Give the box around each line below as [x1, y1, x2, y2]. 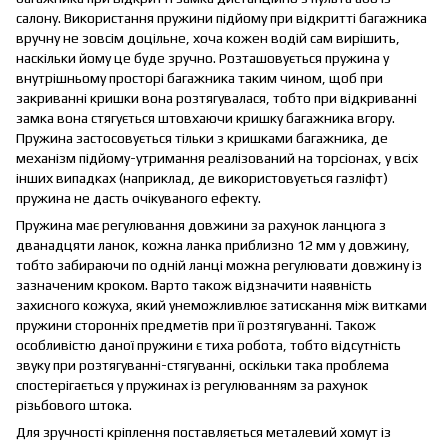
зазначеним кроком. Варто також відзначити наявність [16, 276, 372, 293]
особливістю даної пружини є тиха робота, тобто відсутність [16, 336, 401, 353]
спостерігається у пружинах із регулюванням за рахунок [16, 376, 368, 393]
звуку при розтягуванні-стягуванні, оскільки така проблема [16, 356, 389, 373]
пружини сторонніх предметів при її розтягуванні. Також [16, 316, 376, 333]
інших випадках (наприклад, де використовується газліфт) [16, 169, 388, 186]
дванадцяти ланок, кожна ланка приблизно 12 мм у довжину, [16, 236, 410, 253]
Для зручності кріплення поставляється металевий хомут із [16, 423, 391, 440]
